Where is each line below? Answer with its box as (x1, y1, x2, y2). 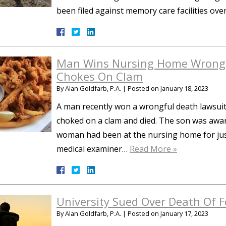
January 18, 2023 (160, 84, 208, 93)
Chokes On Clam (56, 69, 143, 84)
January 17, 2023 (160, 209, 208, 218)
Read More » (130, 143, 177, 154)
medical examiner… (56, 143, 130, 154)
